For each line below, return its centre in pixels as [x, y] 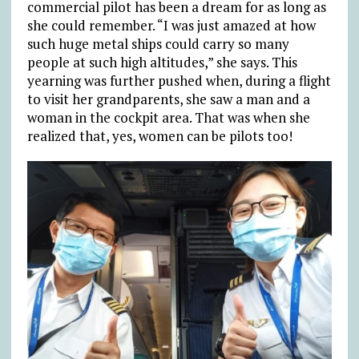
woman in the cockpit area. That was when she [168, 117]
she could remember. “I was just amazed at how [171, 25]
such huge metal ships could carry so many [158, 44]
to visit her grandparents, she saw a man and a [168, 99]
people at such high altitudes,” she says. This [162, 62]
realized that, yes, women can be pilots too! [159, 136]
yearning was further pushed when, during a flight [179, 81]
